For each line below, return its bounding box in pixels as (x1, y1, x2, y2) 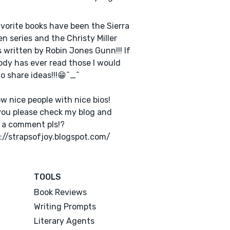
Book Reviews (34, 187, 87, 197)
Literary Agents (34, 216, 95, 226)
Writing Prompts (34, 202, 97, 212)
